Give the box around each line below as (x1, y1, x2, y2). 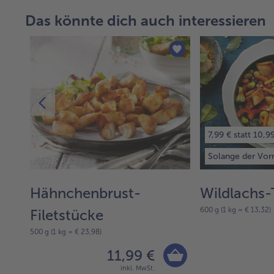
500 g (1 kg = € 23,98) (30, 227, 102, 236)
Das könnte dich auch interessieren (25, 11, 266, 29)
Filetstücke (30, 206, 103, 224)
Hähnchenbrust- (30, 183, 141, 202)
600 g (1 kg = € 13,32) (200, 205, 271, 214)
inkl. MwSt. (120, 264, 155, 273)
